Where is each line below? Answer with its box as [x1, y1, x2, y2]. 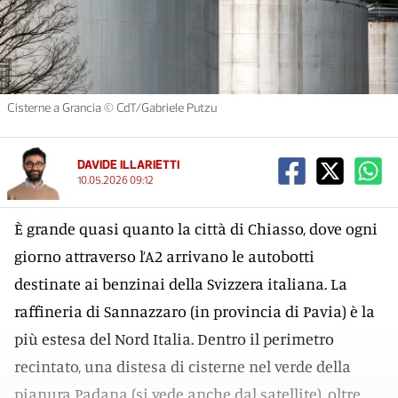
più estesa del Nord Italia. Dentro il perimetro [14, 329, 334, 348]
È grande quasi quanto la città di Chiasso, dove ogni [14, 219, 378, 238]
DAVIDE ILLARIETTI [77, 157, 179, 172]
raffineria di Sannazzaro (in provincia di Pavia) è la [14, 301, 375, 321]
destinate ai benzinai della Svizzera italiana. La [14, 274, 347, 293]
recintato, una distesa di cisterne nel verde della [14, 356, 351, 376]
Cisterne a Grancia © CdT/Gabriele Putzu [7, 100, 217, 115]
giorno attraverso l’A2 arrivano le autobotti [14, 246, 314, 266]
